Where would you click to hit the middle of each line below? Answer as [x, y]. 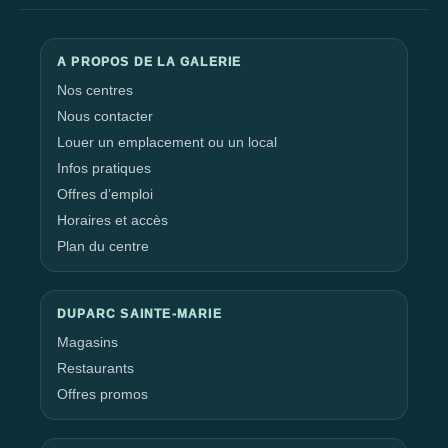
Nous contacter [105, 116]
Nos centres [95, 90]
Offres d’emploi [105, 194]
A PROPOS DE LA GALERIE [149, 62]
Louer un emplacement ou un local [167, 142]
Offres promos [102, 394]
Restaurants [95, 368]
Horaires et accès [112, 220]
